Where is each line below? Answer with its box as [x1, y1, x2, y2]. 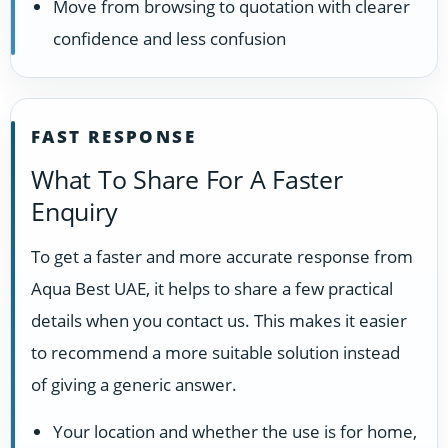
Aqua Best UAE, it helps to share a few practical [31, 277, 393, 301]
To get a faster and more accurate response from [31, 245, 413, 269]
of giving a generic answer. [31, 373, 237, 397]
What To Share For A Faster [31, 162, 343, 197]
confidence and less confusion [53, 27, 286, 51]
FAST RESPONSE [31, 125, 196, 149]
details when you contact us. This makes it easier [31, 309, 407, 333]
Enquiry [31, 194, 118, 229]
